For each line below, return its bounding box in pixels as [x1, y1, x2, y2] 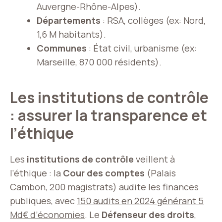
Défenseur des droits [102, 209, 194, 221]
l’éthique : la [10, 167, 63, 179]
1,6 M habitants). [37, 28, 106, 40]
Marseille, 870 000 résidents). [37, 56, 162, 68]
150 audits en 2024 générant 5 [77, 195, 204, 207]
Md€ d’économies [10, 209, 85, 221]
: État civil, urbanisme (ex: [87, 42, 197, 54]
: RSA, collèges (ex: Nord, [101, 14, 206, 26]
